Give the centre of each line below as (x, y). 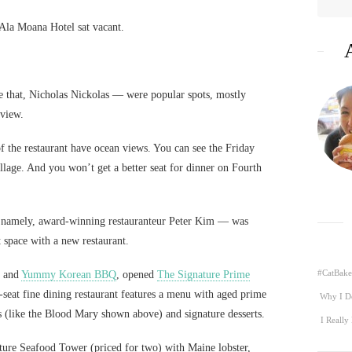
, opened (137, 275)
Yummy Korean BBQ (69, 275)
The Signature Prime (203, 275)
